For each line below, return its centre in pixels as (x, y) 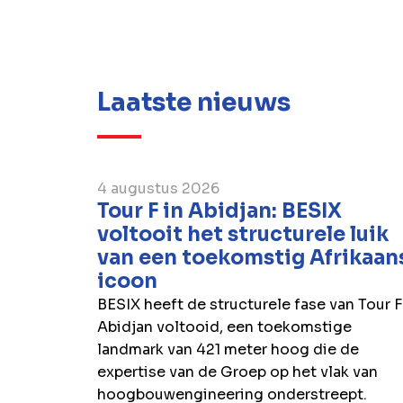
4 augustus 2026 (158, 189)
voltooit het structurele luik (242, 235)
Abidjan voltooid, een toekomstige (224, 327)
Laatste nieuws (193, 102)
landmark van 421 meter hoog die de (228, 350)
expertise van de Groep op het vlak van (237, 372)
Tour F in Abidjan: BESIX (219, 211)
